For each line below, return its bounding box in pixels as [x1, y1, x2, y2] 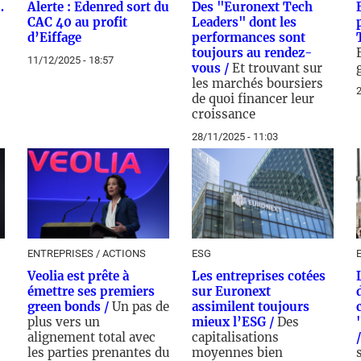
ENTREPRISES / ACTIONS [27, 247, 146, 259]
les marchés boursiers [192, 76, 323, 91]
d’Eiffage [27, 30, 81, 45]
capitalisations [192, 330, 279, 345]
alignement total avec [27, 330, 156, 345]
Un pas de [112, 299, 169, 314]
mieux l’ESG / [192, 314, 277, 330]
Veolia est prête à [27, 268, 129, 284]
